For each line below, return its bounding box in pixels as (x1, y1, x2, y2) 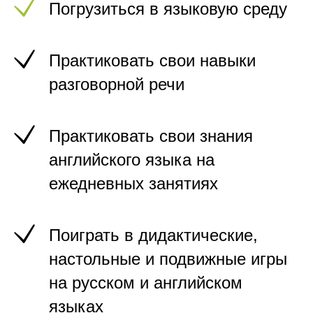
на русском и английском (49, 273, 242, 292)
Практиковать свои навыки (49, 51, 256, 70)
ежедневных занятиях (49, 174, 218, 193)
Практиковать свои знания (49, 126, 253, 145)
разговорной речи (49, 75, 184, 94)
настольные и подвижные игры (49, 249, 287, 268)
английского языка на (49, 150, 214, 169)
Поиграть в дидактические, (49, 226, 258, 245)
